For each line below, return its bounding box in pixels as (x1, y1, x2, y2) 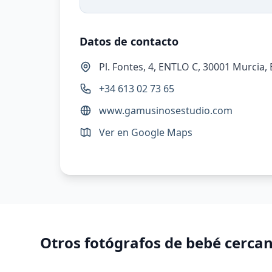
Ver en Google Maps (99, 126, 193, 139)
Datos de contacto (80, 34, 179, 49)
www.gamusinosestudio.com (99, 104, 233, 117)
